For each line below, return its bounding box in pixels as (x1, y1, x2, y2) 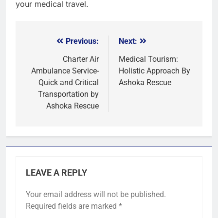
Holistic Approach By (119, 66, 190, 75)
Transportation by (38, 89, 99, 99)
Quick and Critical (38, 77, 99, 87)
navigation (25, 54, 79, 68)
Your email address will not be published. (26, 189, 166, 199)
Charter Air (63, 54, 99, 64)
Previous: (66, 36, 99, 46)
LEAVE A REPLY (26, 167, 87, 178)
